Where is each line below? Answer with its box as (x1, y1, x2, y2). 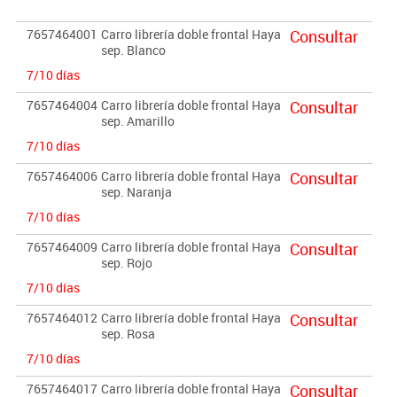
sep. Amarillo (100, 112, 175, 129)
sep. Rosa (100, 324, 155, 342)
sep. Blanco (100, 41, 166, 58)
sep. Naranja (100, 183, 172, 200)
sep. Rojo (100, 253, 152, 271)
